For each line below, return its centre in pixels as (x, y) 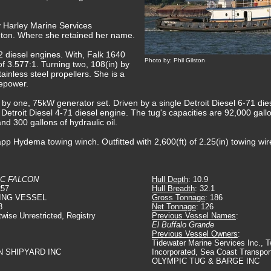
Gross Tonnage (178, 198)
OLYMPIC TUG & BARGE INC (206, 261)
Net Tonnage (174, 207)
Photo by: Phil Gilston (175, 60)
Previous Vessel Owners (195, 234)
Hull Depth (170, 179)
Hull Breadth (173, 188)
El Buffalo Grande (183, 225)
